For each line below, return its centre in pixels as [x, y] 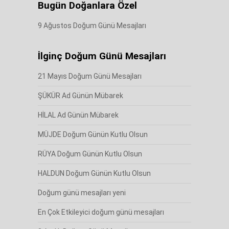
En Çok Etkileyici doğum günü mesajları [101, 212]
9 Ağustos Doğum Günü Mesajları [92, 26]
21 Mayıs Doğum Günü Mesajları [89, 76]
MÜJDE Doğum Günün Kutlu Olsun [93, 134]
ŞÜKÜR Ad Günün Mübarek [80, 96]
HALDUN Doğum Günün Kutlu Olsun [94, 173]
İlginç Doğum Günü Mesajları [102, 56]
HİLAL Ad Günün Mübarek [78, 115]
